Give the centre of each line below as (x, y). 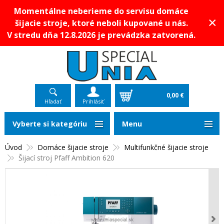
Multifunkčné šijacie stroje (166, 147)
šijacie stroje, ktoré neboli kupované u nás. (101, 23)
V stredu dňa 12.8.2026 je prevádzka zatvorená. (101, 35)
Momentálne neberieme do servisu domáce (101, 11)
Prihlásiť (93, 101)
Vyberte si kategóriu (49, 124)
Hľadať (53, 101)
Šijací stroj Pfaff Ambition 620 (66, 158)
